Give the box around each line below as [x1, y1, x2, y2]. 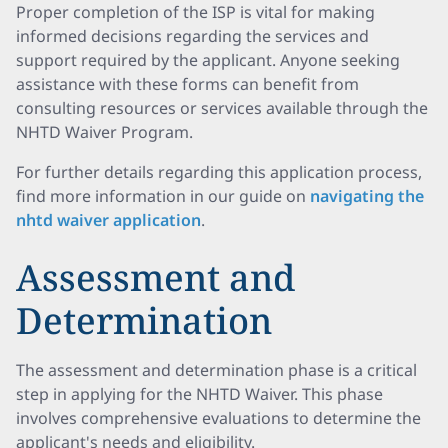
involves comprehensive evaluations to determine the [16, 407, 421, 429]
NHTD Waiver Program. [16, 121, 193, 143]
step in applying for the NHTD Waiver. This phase [16, 383, 383, 405]
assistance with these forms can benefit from [16, 73, 359, 95]
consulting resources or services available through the [16, 97, 428, 119]
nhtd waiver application [16, 209, 201, 231]
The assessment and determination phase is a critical [16, 359, 417, 381]
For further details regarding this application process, [16, 161, 422, 183]
